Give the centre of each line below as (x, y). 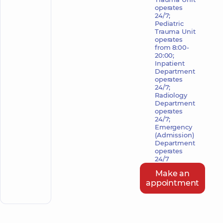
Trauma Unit (175, 31)
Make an (173, 173)
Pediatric (169, 23)
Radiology (171, 95)
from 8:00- (172, 47)
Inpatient (170, 63)
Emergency (173, 127)
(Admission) (174, 135)
